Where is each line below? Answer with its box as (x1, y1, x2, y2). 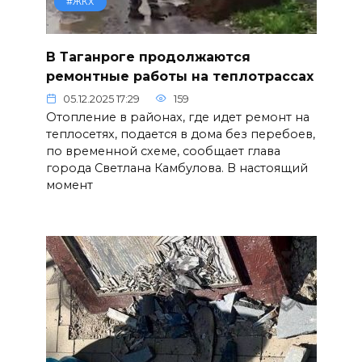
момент (45, 178, 93, 193)
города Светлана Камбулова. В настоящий (45, 161, 308, 176)
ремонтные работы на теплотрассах (45, 68, 314, 84)
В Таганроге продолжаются (45, 48, 250, 65)
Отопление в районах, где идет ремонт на (45, 110, 309, 125)
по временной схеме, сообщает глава (45, 144, 280, 159)
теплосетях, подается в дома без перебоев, (45, 127, 315, 142)
